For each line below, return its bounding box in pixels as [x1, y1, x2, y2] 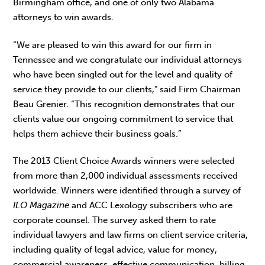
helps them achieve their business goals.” [13, 128, 182, 139]
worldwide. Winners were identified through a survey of [13, 185, 241, 196]
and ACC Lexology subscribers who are [69, 199, 233, 211]
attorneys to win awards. [13, 12, 114, 23]
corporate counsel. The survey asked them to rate [13, 214, 216, 225]
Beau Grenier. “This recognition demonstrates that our [13, 98, 235, 109]
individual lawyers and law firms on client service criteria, [13, 229, 248, 240]
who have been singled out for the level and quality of [13, 69, 233, 80]
